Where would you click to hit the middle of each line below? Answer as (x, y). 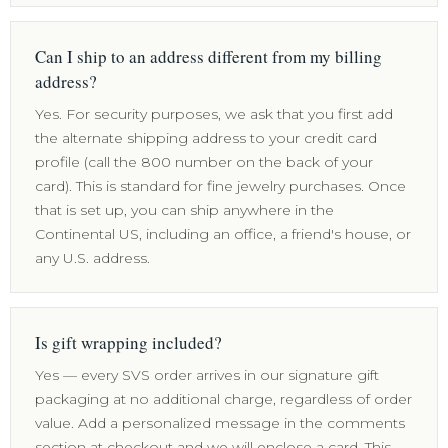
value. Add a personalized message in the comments (220, 423)
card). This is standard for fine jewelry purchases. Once (220, 186)
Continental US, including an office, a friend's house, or (223, 234)
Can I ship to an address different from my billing (208, 56)
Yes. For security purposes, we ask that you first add (214, 114)
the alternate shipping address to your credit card (206, 138)
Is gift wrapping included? (128, 342)
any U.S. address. (92, 258)
